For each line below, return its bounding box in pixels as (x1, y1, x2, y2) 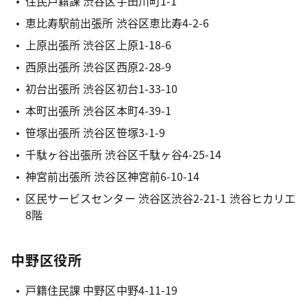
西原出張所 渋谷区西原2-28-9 (25, 58, 172, 75)
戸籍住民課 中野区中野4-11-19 (25, 282, 178, 298)
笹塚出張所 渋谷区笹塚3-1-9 (25, 124, 166, 140)
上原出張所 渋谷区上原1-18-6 (25, 36, 172, 53)
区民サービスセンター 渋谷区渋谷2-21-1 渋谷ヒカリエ (25, 190, 296, 206)
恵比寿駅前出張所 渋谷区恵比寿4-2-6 (25, 14, 210, 31)
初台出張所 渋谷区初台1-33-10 (25, 80, 178, 97)
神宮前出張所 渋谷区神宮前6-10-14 (25, 168, 200, 184)
